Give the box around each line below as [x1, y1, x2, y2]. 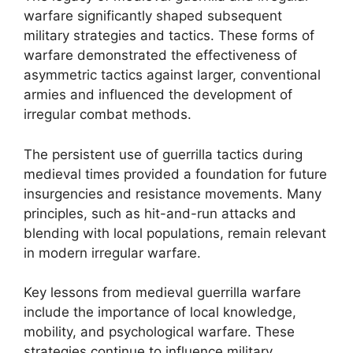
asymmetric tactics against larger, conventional [24, 67, 321, 83]
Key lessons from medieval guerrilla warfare [24, 284, 301, 300]
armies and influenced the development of [24, 87, 292, 102]
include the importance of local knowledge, [24, 304, 296, 320]
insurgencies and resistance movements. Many [24, 185, 321, 202]
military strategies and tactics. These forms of [24, 28, 314, 43]
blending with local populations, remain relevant [24, 225, 326, 241]
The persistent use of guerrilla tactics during [24, 146, 303, 162]
